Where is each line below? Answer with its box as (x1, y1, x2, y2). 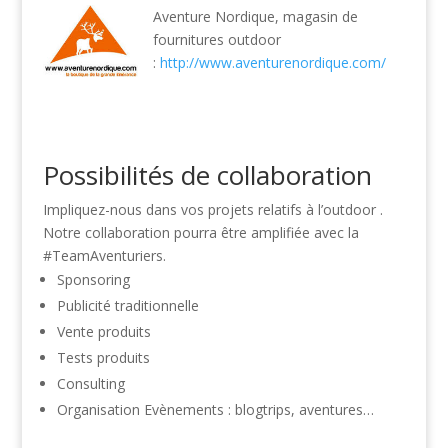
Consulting (56, 374, 125, 394)
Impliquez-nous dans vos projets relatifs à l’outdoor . (42, 200, 383, 220)
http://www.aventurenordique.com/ (159, 53, 386, 73)
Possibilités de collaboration (42, 157, 372, 194)
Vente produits (56, 322, 151, 342)
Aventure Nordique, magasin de (152, 7, 358, 27)
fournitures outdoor (152, 30, 281, 50)
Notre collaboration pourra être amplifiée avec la (42, 223, 359, 243)
